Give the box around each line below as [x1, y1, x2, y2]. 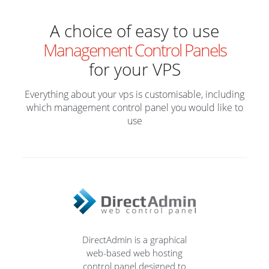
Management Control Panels [43, 38, 226, 61]
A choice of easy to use [50, 19, 219, 42]
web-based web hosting [86, 246, 183, 259]
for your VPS [88, 57, 181, 80]
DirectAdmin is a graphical [82, 233, 187, 246]
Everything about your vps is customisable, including [25, 87, 244, 101]
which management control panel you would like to [26, 100, 243, 114]
